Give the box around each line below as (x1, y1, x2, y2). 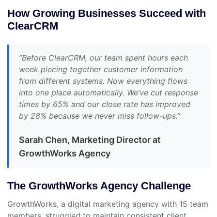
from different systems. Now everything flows (19, 76, 187, 86)
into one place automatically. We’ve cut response (19, 88, 198, 98)
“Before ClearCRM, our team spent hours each (19, 53, 188, 63)
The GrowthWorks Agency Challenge (7, 180, 191, 192)
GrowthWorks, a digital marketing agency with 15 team (7, 199, 208, 209)
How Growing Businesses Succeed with (7, 7, 206, 20)
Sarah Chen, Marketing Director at (19, 135, 161, 145)
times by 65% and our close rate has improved (19, 99, 190, 109)
